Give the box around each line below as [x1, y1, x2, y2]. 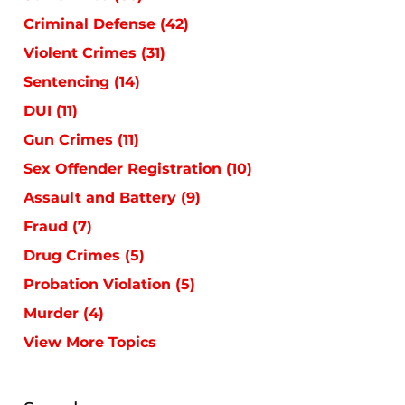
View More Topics [24, 333, 156, 351]
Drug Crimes [24, 246, 125, 264]
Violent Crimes [24, 43, 141, 61]
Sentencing [24, 72, 114, 90]
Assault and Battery [24, 188, 181, 206]
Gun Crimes [24, 130, 118, 148]
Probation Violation [24, 275, 175, 293]
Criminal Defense [24, 14, 160, 33]
